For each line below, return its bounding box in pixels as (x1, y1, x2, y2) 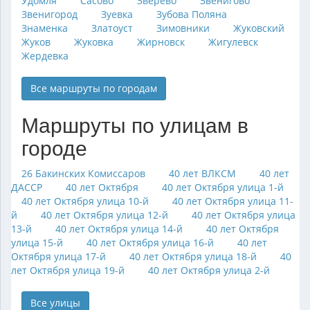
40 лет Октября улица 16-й (86, 236, 214, 249)
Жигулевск (208, 35, 258, 48)
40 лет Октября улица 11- (172, 194, 293, 208)
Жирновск (137, 35, 185, 48)
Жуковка (74, 35, 113, 48)
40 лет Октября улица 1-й (162, 181, 284, 194)
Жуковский (233, 21, 284, 35)
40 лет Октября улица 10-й (21, 194, 149, 208)
